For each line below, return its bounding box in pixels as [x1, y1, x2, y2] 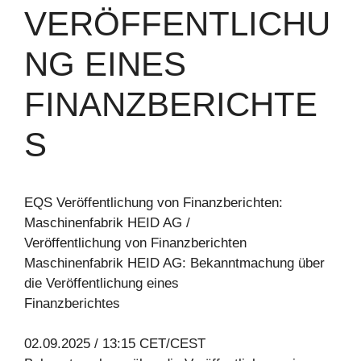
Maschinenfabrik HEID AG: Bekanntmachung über [24, 255, 325, 271]
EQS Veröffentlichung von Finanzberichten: [24, 194, 283, 210]
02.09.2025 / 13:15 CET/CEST [24, 336, 205, 352]
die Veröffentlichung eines [24, 275, 179, 291]
